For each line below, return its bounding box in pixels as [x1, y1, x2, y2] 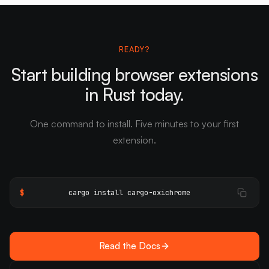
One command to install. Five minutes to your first [30, 117, 239, 130]
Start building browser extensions [11, 63, 258, 85]
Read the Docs [99, 240, 160, 252]
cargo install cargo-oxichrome [68, 187, 190, 198]
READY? [118, 44, 151, 54]
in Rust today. [85, 83, 184, 105]
